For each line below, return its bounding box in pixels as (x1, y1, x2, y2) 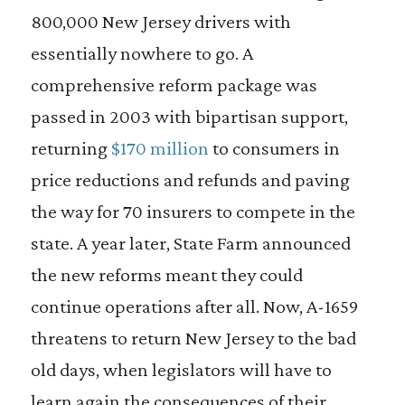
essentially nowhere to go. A (30, 42, 253, 64)
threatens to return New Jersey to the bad (30, 326, 356, 349)
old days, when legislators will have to (30, 358, 332, 381)
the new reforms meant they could (30, 263, 303, 286)
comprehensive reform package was (30, 73, 317, 96)
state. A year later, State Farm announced (30, 231, 351, 254)
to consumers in (208, 137, 340, 159)
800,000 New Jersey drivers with (30, 10, 291, 33)
